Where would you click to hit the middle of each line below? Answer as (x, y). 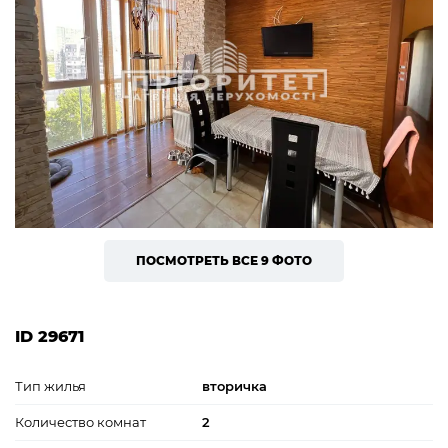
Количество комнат (80, 421)
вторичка (234, 385)
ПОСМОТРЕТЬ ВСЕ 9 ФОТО (224, 260)
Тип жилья (50, 385)
